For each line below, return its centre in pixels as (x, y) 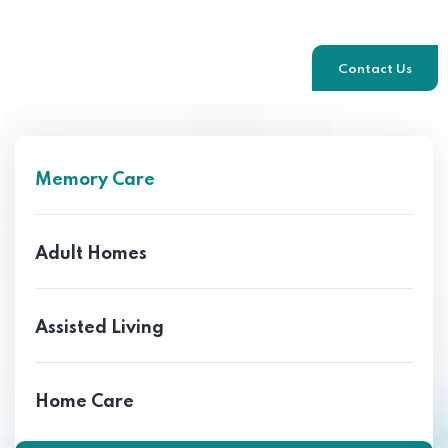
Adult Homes (91, 254)
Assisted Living (99, 328)
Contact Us (375, 70)
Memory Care (95, 180)
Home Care (84, 402)
